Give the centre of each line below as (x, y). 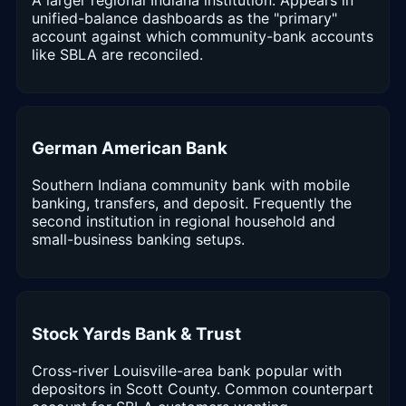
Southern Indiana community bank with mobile (191, 185)
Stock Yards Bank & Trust (136, 333)
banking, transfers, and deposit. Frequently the (192, 203)
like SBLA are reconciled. (117, 54)
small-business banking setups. (138, 240)
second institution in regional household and (184, 222)
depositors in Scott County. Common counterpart (203, 388)
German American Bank (130, 149)
